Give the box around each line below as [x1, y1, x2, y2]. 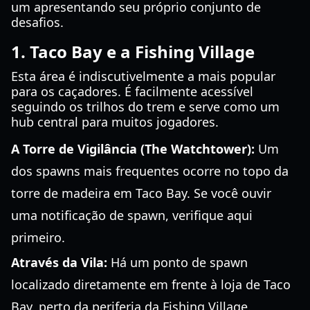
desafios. [11, 14, 64, 30]
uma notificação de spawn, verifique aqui [11, 207, 253, 224]
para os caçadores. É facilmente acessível [11, 83, 253, 100]
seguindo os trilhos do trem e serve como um [11, 98, 280, 115]
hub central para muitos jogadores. [11, 113, 219, 130]
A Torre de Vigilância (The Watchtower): [11, 140, 255, 157]
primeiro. [11, 229, 65, 246]
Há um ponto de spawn [107, 254, 248, 271]
